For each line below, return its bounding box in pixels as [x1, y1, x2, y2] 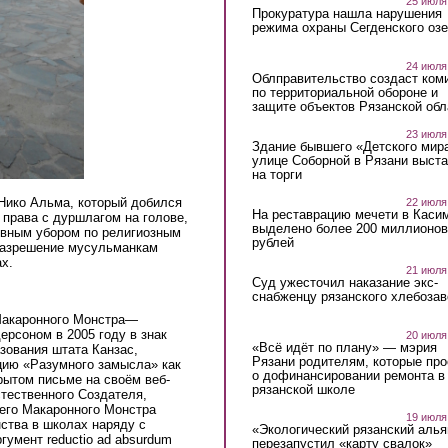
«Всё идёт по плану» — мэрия [251, 339, 437, 355]
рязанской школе [251, 381, 355, 397]
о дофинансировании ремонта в [251, 367, 445, 383]
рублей [251, 235, 294, 251]
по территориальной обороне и [251, 85, 438, 101]
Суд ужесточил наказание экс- [251, 275, 438, 291]
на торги [251, 167, 302, 183]
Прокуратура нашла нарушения [251, 6, 442, 22]
